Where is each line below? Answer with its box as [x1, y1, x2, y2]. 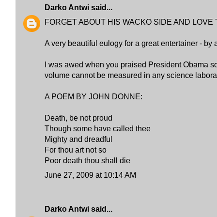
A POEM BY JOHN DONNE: [45, 93, 142, 101]
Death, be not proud [45, 114, 112, 122]
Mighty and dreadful [45, 135, 112, 143]
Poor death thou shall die [45, 156, 130, 165]
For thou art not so [45, 146, 107, 154]
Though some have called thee [45, 124, 151, 133]
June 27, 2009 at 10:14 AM [45, 171, 136, 179]
